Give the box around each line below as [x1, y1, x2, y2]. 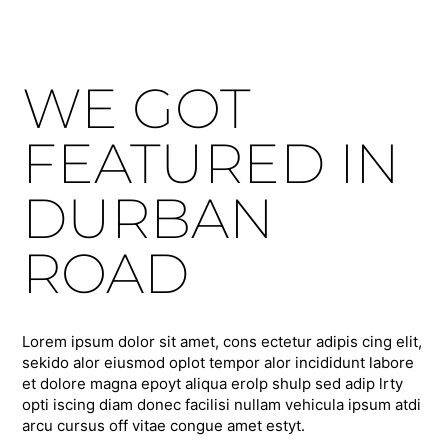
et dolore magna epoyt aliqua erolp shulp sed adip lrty [22, 373, 404, 393]
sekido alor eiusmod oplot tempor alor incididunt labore [22, 352, 415, 372]
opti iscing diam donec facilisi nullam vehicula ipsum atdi [22, 394, 422, 414]
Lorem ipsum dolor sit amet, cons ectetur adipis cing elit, [22, 331, 423, 351]
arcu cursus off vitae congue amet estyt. [22, 415, 306, 435]
